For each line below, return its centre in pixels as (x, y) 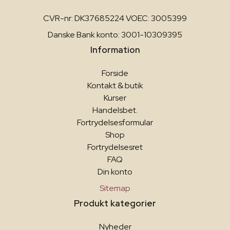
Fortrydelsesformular (115, 122)
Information (115, 50)
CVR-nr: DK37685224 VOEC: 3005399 (115, 18)
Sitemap (115, 188)
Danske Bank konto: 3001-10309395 (115, 34)
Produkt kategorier (115, 203)
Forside (115, 73)
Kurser (115, 98)
